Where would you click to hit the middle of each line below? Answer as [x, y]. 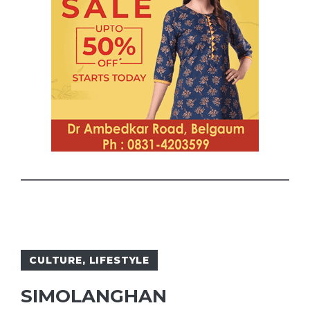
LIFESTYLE [119, 261]
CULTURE [56, 261]
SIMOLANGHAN [94, 297]
